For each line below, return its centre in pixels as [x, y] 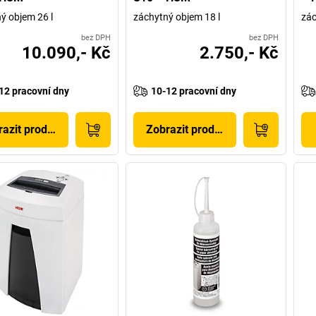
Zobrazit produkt [189, 129]
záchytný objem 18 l [177, 17]
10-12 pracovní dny [194, 91]
